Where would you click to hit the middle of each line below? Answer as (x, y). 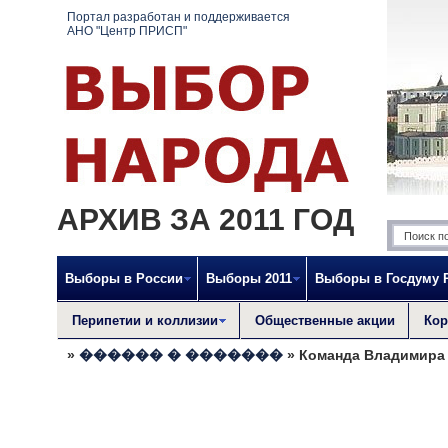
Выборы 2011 (249, 278)
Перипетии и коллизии (145, 320)
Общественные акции (325, 320)
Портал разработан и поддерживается (178, 17)
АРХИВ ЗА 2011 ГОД (205, 219)
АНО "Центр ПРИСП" (127, 31)
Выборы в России (124, 278)
